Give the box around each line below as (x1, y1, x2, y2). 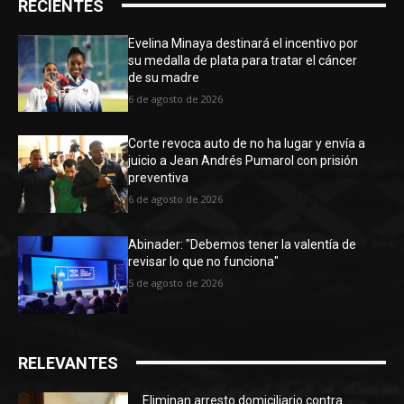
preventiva (128, 170, 189, 186)
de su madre (128, 69, 200, 85)
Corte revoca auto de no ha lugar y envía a (128, 136, 366, 151)
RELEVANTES (18, 353, 118, 372)
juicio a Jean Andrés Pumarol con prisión (128, 153, 359, 169)
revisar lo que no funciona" (128, 254, 280, 270)
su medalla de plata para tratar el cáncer (128, 52, 358, 68)
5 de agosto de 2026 (128, 276, 224, 290)
